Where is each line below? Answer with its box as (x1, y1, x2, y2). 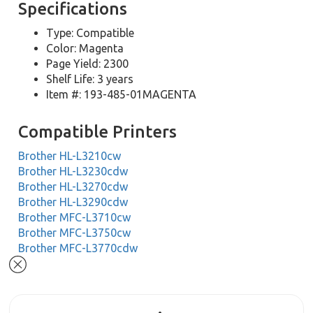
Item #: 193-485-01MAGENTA (46, 88, 197, 101)
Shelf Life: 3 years (46, 73, 134, 85)
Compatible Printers (18, 122, 177, 141)
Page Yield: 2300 (46, 57, 129, 70)
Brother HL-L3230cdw (18, 165, 129, 177)
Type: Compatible (46, 27, 135, 39)
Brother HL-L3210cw (18, 150, 122, 162)
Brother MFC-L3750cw (18, 226, 131, 239)
